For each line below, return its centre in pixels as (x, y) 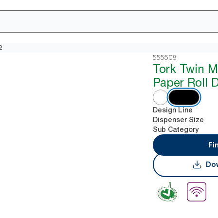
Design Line (173, 110)
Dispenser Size (179, 120)
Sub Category (176, 129)
